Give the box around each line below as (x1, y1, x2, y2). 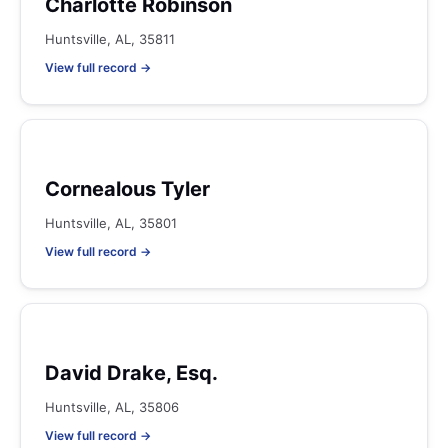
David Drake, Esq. (45, 361, 218, 385)
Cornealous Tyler (45, 177, 210, 201)
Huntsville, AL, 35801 (45, 215, 177, 231)
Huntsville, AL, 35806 (45, 399, 179, 415)
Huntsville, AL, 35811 (45, 31, 175, 47)
